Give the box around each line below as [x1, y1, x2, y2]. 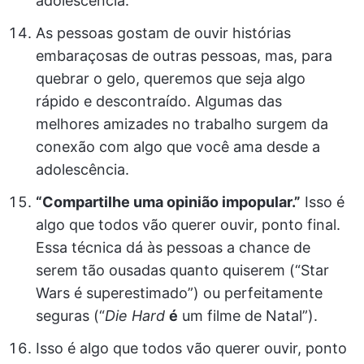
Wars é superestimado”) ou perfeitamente [36, 284, 323, 301]
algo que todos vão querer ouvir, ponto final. [36, 216, 340, 233]
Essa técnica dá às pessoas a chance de [36, 239, 310, 256]
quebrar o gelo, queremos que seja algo [36, 70, 305, 87]
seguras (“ [36, 307, 105, 324]
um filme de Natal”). [178, 307, 318, 324]
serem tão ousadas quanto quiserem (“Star [36, 262, 329, 279]
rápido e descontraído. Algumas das [36, 93, 282, 110]
